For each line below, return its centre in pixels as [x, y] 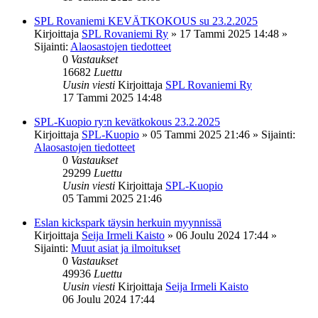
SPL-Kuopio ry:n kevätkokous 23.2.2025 [127, 121]
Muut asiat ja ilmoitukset [126, 248]
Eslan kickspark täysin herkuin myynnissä [128, 222]
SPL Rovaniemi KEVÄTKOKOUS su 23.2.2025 [146, 21]
